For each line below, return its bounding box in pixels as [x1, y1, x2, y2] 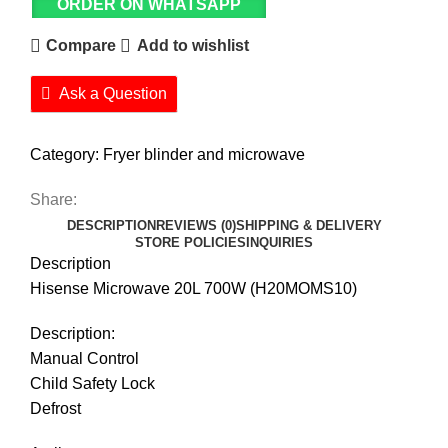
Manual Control [30, 349, 139, 367]
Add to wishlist [136, 37, 249, 55]
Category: [30, 145, 99, 163]
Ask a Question [59, 84, 167, 102]
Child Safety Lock [30, 374, 155, 392]
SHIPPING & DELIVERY [235, 217, 382, 233]
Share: [30, 190, 77, 208]
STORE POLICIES [135, 234, 246, 250]
